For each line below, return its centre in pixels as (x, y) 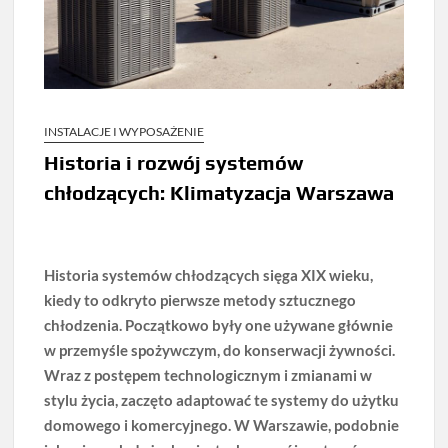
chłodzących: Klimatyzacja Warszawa (219, 193)
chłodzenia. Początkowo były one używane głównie (219, 325)
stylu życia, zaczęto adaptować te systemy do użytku (222, 400)
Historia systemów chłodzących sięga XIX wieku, (209, 275)
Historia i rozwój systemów (174, 163)
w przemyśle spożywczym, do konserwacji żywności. (220, 350)
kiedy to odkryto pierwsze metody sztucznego (200, 300)
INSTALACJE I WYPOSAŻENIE (124, 132)
